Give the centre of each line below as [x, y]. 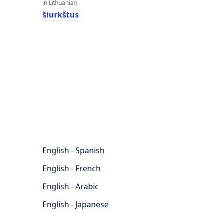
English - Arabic [71, 186]
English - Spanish [73, 150]
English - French [72, 168]
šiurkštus [61, 15]
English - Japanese [75, 204]
